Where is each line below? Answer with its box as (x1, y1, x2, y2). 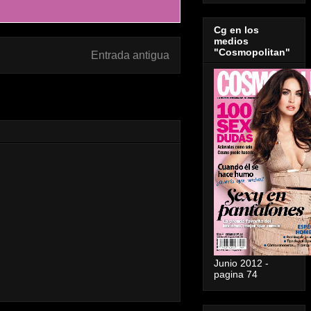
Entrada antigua (91, 49, 169, 61)
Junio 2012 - (214, 257, 269, 269)
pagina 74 (214, 268, 258, 280)
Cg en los (214, 24, 259, 35)
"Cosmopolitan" (214, 46, 290, 58)
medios (214, 35, 249, 47)
